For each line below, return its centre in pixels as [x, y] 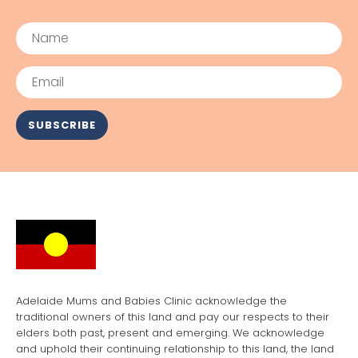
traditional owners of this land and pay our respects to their [173, 316]
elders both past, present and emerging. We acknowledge [170, 332]
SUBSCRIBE [62, 125]
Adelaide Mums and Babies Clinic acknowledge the [151, 300]
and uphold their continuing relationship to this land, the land [175, 348]
